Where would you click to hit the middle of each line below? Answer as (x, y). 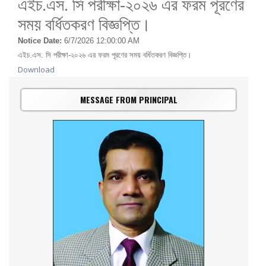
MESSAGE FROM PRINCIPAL (129, 100)
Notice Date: (40, 41)
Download (36, 70)
